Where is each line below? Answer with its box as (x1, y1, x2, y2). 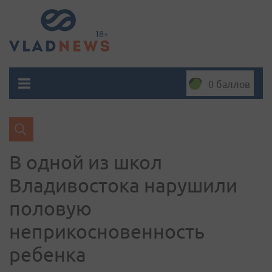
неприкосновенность (9, 220, 205, 242)
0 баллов (208, 79, 250, 90)
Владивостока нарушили (9, 174, 237, 196)
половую (9, 197, 92, 219)
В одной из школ (9, 151, 162, 173)
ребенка (9, 243, 86, 265)
